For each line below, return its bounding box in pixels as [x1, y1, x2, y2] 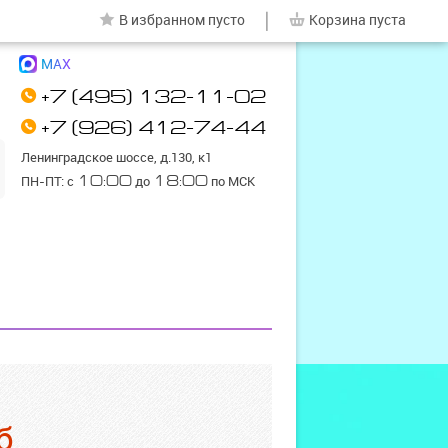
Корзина [309, 11, 366, 29]
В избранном [119, 11, 205, 29]
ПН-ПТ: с [21, 173, 77, 190]
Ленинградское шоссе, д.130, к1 [21, 149, 212, 166]
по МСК [208, 173, 255, 190]
